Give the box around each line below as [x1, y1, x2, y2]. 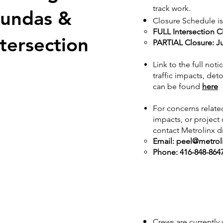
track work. [153, 3, 191, 13]
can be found [153, 82, 202, 91]
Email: [153, 136, 176, 146]
